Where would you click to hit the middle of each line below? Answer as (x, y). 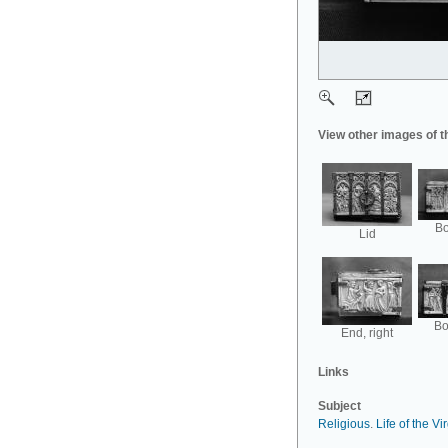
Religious (344, 424)
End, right (367, 333)
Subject (339, 406)
